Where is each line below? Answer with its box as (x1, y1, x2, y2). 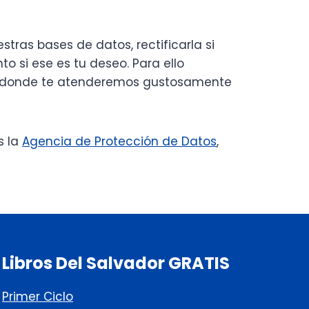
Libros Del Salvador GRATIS (2, 252, 230, 275)
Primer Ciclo (2, 288, 73, 306)
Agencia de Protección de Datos (22, 133, 217, 150)
